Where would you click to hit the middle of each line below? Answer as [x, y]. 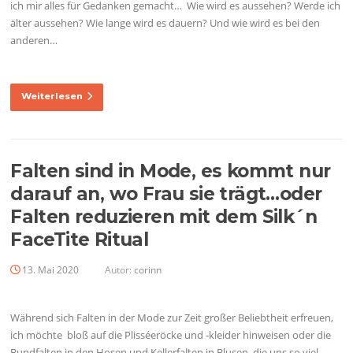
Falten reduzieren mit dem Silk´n [163, 217]
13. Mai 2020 [51, 269]
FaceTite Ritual [80, 240]
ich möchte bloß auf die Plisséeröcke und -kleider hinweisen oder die [171, 335]
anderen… [34, 40]
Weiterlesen [52, 97]
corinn [148, 269]
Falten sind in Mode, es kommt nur [171, 171]
